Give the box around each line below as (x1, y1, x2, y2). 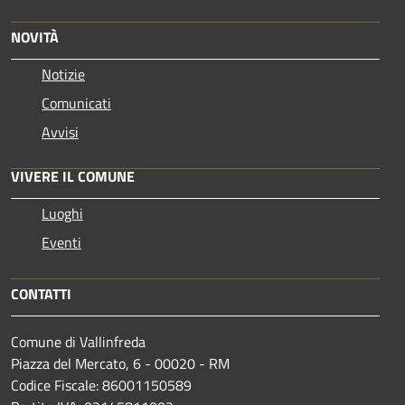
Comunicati (42, 91, 111, 114)
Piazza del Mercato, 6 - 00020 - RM (11, 352, 230, 374)
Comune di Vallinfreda (11, 330, 146, 353)
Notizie (42, 62, 85, 85)
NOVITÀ (11, 25, 59, 48)
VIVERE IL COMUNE (11, 165, 135, 187)
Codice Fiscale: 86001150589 (11, 373, 192, 396)
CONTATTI (11, 282, 71, 305)
